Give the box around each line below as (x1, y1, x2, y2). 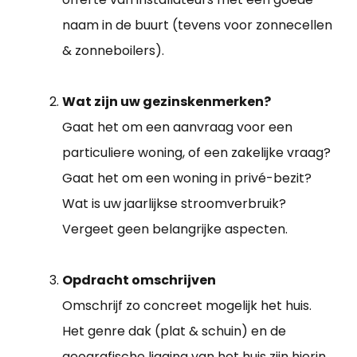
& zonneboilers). (62, 41, 164, 61)
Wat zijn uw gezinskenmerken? (62, 92, 271, 112)
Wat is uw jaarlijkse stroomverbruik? (62, 194, 286, 214)
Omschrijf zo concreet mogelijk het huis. (62, 296, 312, 316)
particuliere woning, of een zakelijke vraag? (62, 143, 331, 163)
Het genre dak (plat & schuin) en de (62, 322, 286, 341)
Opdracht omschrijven (62, 271, 216, 290)
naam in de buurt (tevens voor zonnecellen (62, 16, 332, 35)
